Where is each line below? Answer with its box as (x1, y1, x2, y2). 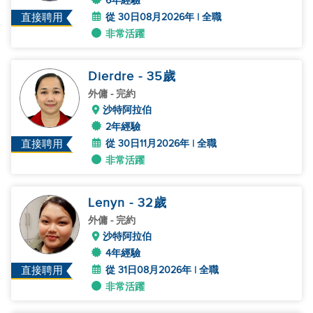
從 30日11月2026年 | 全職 (105, 138, 217, 150)
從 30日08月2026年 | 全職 (105, 11, 221, 23)
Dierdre (88, 69, 138, 84)
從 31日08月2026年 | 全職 (105, 264, 219, 276)
